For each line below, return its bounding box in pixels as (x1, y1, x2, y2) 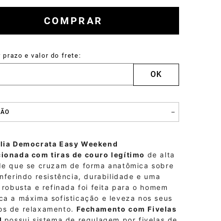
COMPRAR (43, 15, 103, 27)
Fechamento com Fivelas (76, 205, 177, 213)
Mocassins (20, 27, 55, 37)
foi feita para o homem (75, 183, 168, 191)
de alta (147, 150, 175, 159)
